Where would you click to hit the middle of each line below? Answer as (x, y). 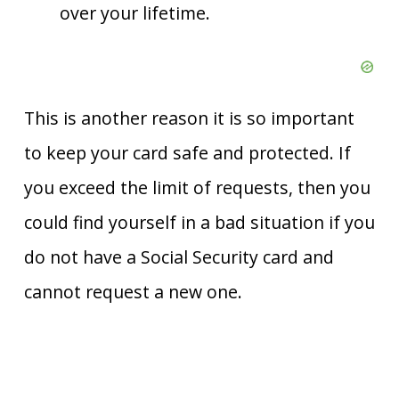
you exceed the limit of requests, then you (197, 187)
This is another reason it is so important (189, 118)
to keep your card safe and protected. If (187, 152)
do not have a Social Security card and (179, 256)
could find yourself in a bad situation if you (199, 222)
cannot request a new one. (133, 291)
